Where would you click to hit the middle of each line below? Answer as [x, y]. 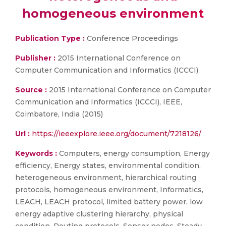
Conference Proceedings [131, 38]
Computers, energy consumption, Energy [133, 153]
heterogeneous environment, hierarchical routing [106, 178]
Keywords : [36, 153]
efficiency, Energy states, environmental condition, [108, 165]
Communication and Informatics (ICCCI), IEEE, [99, 102]
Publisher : [36, 58]
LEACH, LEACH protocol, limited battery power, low [109, 202]
